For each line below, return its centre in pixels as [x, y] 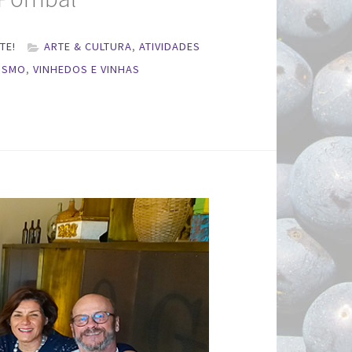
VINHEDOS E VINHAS [87, 70]
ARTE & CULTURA [88, 47]
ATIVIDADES [170, 47]
